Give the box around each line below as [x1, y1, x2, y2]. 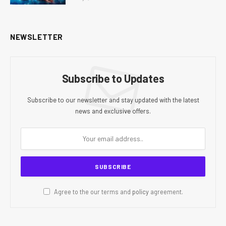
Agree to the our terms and [52, 187, 132, 196]
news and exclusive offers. [75, 106, 151, 115]
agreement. [148, 187, 183, 196]
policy [132, 187, 149, 196]
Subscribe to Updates [62, 71, 164, 85]
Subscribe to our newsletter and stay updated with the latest [27, 95, 199, 104]
